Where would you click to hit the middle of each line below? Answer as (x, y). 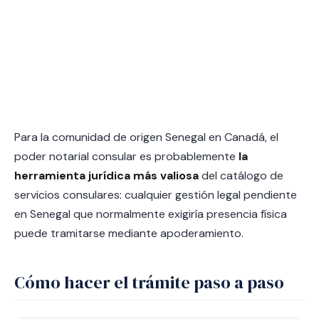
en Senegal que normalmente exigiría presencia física (151, 214)
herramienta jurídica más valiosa (106, 176)
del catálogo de (241, 176)
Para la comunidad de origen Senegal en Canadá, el (146, 137)
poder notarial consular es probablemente (126, 156)
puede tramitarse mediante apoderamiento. (129, 233)
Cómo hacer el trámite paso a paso (149, 282)
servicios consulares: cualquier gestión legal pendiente (156, 195)
